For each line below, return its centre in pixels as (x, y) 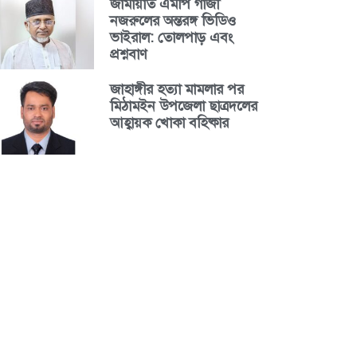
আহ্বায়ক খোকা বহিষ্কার (169, 122)
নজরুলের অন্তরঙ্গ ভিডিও (173, 21)
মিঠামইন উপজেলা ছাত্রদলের (183, 106)
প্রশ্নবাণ (128, 55)
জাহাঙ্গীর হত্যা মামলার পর (177, 89)
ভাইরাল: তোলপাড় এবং (171, 38)
